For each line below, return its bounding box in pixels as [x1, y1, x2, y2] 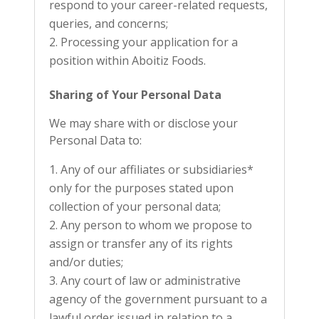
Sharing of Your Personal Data [49, 87, 221, 103]
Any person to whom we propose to [61, 217, 252, 233]
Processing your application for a [61, 34, 238, 50]
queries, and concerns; [49, 16, 171, 31]
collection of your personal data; [49, 199, 221, 214]
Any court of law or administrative [61, 273, 241, 288]
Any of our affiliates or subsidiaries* [61, 162, 253, 177]
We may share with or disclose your [49, 115, 238, 131]
